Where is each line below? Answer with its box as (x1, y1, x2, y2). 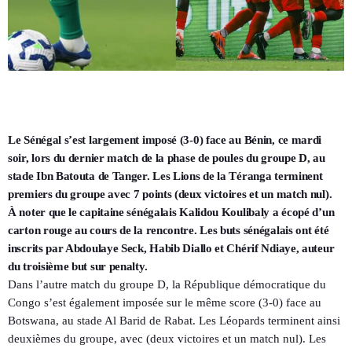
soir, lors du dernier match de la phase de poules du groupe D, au (8, 152, 325, 165)
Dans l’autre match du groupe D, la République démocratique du (8, 278, 326, 291)
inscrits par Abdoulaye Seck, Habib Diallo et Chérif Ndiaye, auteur (8, 242, 335, 255)
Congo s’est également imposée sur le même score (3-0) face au (8, 296, 321, 310)
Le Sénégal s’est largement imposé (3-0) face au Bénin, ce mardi (8, 134, 322, 147)
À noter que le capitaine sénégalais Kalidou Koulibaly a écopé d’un (8, 206, 335, 219)
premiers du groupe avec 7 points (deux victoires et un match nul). (8, 188, 332, 201)
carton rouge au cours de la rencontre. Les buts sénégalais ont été (8, 224, 329, 237)
